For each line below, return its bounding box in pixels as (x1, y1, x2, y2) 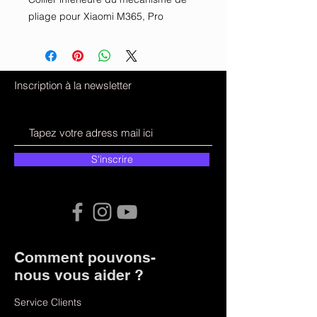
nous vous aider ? (14, 266, 144, 284)
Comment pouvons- (14, 248, 156, 266)
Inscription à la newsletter (14, 79, 132, 92)
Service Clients (14, 296, 81, 309)
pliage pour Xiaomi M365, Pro (28, 10, 166, 23)
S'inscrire (91, 153, 133, 166)
